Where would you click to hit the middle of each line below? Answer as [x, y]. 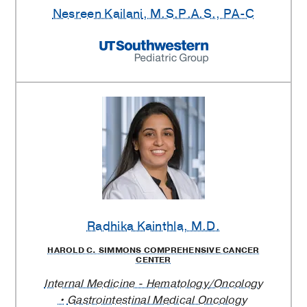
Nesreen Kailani [98, 14]
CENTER [153, 260]
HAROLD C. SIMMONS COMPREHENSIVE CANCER [153, 250]
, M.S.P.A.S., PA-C [199, 14]
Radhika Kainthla [135, 226]
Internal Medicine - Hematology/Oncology [153, 284]
